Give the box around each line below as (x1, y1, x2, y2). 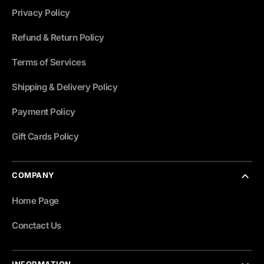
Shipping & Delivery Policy (12, 81, 118, 93)
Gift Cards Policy (12, 130, 79, 142)
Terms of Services (12, 56, 86, 68)
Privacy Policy (12, 6, 70, 18)
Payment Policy (12, 105, 75, 117)
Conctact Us (12, 219, 62, 231)
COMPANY (12, 170, 55, 180)
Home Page (12, 194, 59, 206)
